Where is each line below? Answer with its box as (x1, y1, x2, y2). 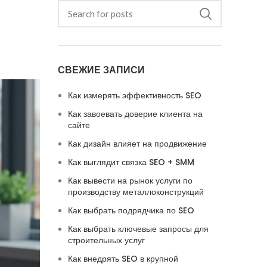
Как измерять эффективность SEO (67, 89, 201, 101)
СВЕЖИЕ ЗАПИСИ (57, 63, 145, 77)
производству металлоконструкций (67, 186, 204, 198)
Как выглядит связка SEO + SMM (67, 156, 194, 168)
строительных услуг (67, 234, 145, 246)
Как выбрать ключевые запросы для (67, 223, 209, 235)
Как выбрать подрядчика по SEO (67, 204, 194, 216)
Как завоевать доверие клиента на (67, 108, 203, 120)
